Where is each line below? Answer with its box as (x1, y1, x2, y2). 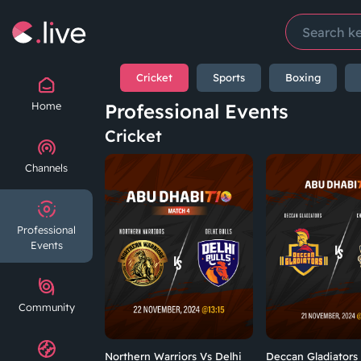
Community (18, 301, 75, 313)
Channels (25, 161, 68, 174)
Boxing (285, 71, 321, 84)
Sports (213, 71, 245, 84)
